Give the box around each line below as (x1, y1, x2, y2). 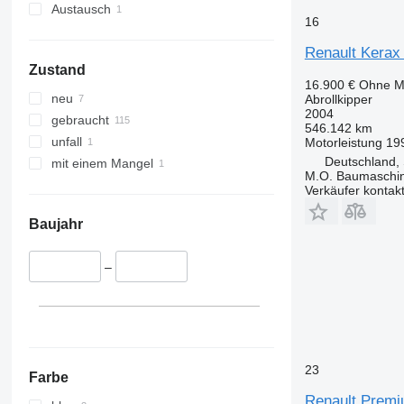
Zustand (28, 62, 86, 78)
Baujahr (28, 216, 83, 233)
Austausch (50, 2, 111, 17)
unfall (50, 134, 82, 150)
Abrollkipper (304, 91, 372, 106)
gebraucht (50, 113, 109, 128)
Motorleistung (304, 134, 382, 150)
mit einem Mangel (50, 156, 153, 171)
